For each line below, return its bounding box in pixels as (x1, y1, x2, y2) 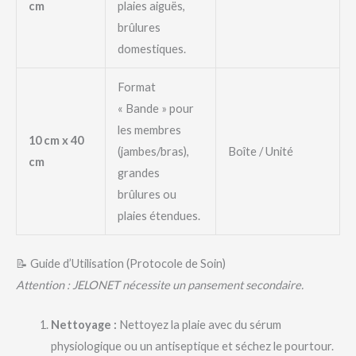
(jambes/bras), (117, 144, 189, 158)
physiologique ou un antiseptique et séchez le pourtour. (50, 339, 334, 353)
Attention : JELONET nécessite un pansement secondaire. (16, 277, 304, 292)
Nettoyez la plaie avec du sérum (116, 317, 281, 331)
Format (117, 79, 156, 94)
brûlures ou (117, 187, 176, 201)
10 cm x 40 (28, 133, 83, 147)
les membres (117, 122, 181, 137)
